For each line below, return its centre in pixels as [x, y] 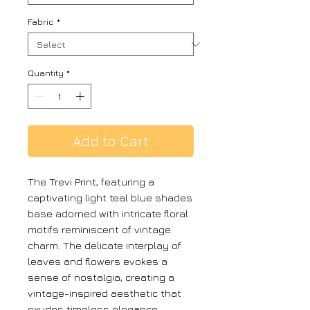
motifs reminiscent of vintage [99, 229]
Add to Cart [111, 140]
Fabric [41, 22]
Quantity [46, 73]
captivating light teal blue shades [110, 197]
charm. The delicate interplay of [104, 245]
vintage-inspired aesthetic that [104, 293]
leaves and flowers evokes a [98, 261]
